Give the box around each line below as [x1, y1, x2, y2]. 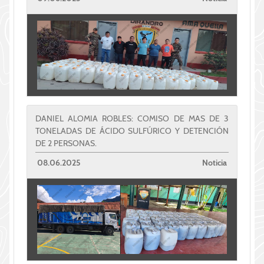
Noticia [202, 157, 227, 168]
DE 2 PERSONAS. [35, 137, 97, 148]
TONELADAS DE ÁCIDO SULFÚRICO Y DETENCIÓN [35, 125, 229, 136]
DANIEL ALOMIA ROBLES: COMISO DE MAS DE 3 [35, 113, 229, 124]
